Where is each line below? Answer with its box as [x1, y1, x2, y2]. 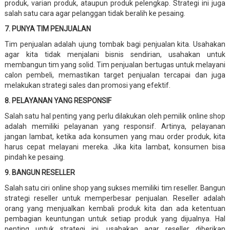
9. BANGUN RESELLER [4, 168, 75, 177]
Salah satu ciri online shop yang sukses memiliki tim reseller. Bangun [4, 183, 226, 192]
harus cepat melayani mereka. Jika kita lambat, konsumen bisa [4, 142, 226, 151]
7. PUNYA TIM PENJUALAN [4, 24, 91, 33]
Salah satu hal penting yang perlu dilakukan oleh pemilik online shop [4, 111, 226, 120]
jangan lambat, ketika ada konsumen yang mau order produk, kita [4, 132, 226, 141]
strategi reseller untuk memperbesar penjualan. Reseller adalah [4, 194, 226, 202]
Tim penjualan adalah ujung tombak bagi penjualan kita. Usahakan [4, 40, 226, 48]
